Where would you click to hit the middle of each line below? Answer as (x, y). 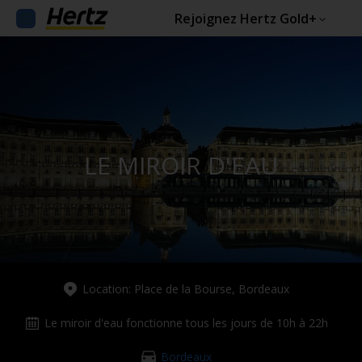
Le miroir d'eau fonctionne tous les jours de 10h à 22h (186, 323)
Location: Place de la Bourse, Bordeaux (186, 289)
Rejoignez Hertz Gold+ (246, 19)
